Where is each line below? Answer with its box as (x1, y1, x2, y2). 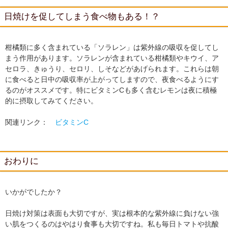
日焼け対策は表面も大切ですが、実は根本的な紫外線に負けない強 (5, 209, 219, 217)
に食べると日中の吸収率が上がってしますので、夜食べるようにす (5, 75, 219, 83)
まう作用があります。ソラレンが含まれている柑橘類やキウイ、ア (5, 54, 219, 62)
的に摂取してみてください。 (5, 97, 98, 105)
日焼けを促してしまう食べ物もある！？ (4, 12, 160, 21)
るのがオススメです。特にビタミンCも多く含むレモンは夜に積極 (5, 86, 217, 94)
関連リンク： (5, 118, 55, 126)
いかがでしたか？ (5, 188, 62, 196)
